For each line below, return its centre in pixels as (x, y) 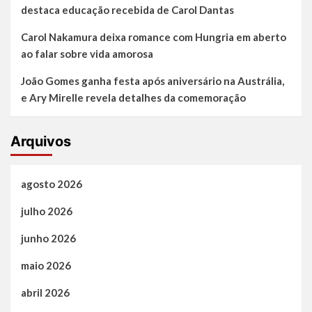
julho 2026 (47, 211)
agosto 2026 (52, 184)
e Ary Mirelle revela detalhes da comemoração (133, 98)
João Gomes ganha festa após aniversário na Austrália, (153, 81)
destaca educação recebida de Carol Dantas (127, 10)
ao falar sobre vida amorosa (87, 54)
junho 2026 (48, 239)
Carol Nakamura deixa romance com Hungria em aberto (154, 37)
